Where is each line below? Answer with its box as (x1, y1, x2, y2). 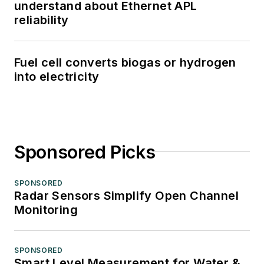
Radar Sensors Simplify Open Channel (14, 188, 239, 203)
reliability (14, 12, 69, 27)
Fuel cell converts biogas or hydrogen (14, 55, 236, 70)
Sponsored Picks (14, 141, 156, 163)
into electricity (14, 69, 100, 84)
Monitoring (14, 202, 78, 217)
